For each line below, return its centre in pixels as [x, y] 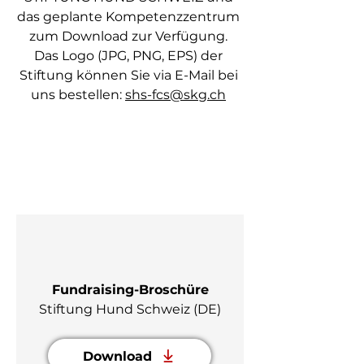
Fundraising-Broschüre [130, 290]
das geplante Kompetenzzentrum [128, 17]
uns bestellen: [78, 95]
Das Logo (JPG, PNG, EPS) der [128, 56]
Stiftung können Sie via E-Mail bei [128, 75]
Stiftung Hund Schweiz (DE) [130, 309]
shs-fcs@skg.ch [175, 95]
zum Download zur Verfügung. [128, 36]
